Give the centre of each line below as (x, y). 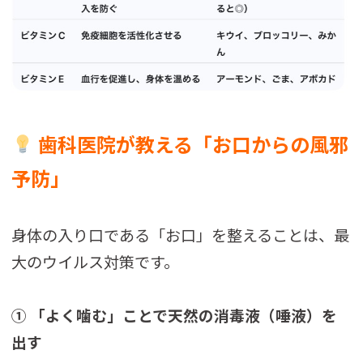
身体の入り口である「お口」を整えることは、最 (181, 235)
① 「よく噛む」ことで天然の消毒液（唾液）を (175, 314)
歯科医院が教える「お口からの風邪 (191, 143)
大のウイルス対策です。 (96, 261)
